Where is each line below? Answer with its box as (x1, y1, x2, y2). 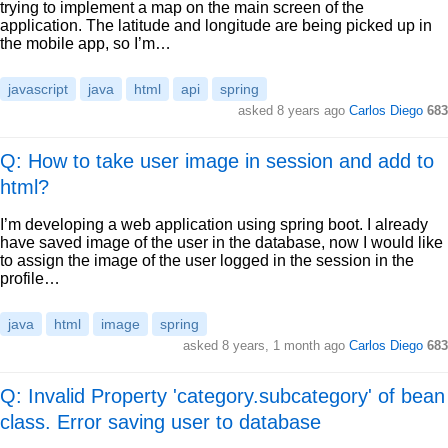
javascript (8, 81, 68, 97)
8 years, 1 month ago (222, 338, 345, 353)
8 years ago (277, 103, 345, 118)
